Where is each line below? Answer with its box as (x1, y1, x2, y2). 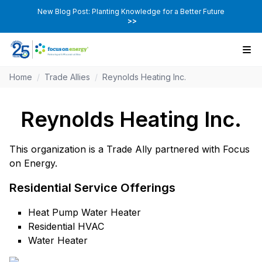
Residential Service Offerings (9, 181, 175, 195)
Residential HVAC (28, 220, 104, 233)
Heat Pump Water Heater (28, 206, 141, 219)
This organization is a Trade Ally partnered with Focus (9, 143, 250, 156)
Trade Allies (44, 72, 90, 82)
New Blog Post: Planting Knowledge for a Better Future (37, 7, 225, 16)
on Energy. (9, 157, 57, 170)
